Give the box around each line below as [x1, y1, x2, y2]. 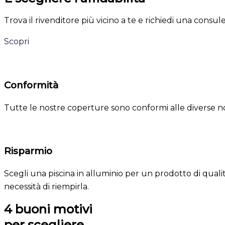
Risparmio [4, 145, 52, 157]
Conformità [4, 79, 58, 91]
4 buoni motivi [4, 202, 92, 216]
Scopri [4, 37, 29, 47]
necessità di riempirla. [4, 182, 89, 191]
